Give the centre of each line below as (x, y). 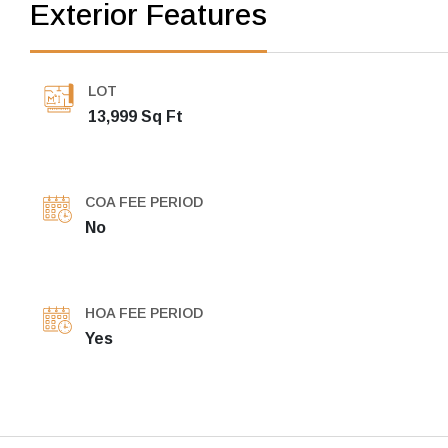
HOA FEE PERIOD (144, 313)
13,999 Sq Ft (135, 117)
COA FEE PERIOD (144, 202)
